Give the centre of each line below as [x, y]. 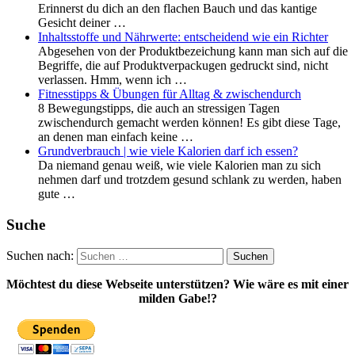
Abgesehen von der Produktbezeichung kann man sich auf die [193, 51]
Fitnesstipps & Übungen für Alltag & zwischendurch [170, 94]
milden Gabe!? [177, 299]
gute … [57, 193]
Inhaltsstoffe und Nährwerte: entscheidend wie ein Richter [183, 36]
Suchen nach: [40, 256]
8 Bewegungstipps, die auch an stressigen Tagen [159, 108]
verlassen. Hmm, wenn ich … [113, 79]
